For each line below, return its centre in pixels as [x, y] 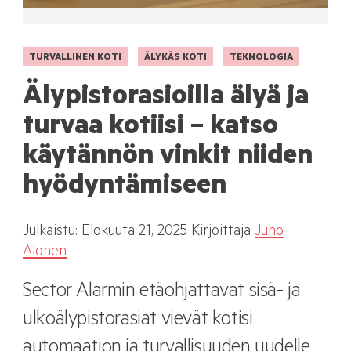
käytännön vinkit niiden [168, 158]
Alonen [45, 253]
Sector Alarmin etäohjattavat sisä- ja [162, 293]
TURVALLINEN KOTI [76, 58]
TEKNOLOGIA [262, 58]
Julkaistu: [52, 233]
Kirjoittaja [223, 233]
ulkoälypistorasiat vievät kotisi [138, 322]
